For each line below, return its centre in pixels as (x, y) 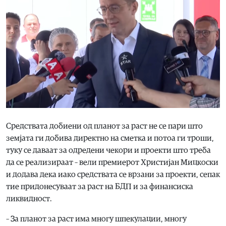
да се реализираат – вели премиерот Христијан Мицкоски (112, 163)
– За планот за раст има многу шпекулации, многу (96, 219)
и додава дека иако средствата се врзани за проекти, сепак (113, 175)
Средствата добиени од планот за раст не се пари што (104, 126)
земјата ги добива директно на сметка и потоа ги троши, (110, 138)
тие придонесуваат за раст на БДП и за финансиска (100, 187)
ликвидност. (29, 199)
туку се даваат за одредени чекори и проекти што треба (108, 151)
